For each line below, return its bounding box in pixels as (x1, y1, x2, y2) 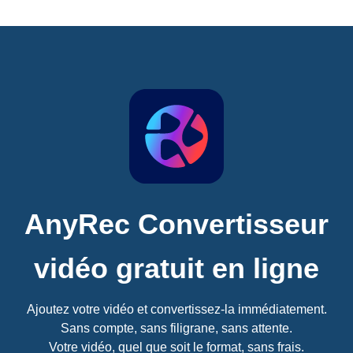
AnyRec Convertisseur (24, 208, 329, 241)
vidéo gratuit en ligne (34, 252, 319, 285)
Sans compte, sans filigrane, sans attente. (61, 321, 292, 336)
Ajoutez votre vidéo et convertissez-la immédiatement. (26, 303, 327, 317)
